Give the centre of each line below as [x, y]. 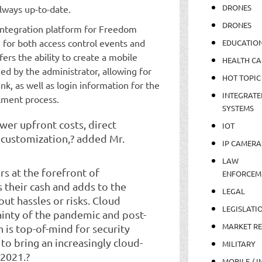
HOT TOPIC [241, 77]
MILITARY [239, 243]
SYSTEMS [238, 108]
